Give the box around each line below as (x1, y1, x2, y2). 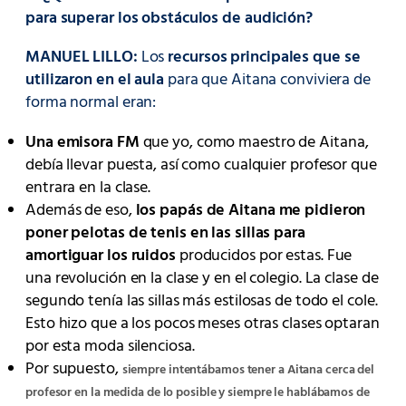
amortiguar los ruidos (25, 242, 176, 269)
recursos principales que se (168, 44, 361, 72)
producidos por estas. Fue (175, 242, 353, 269)
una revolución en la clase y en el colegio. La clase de (25, 265, 379, 292)
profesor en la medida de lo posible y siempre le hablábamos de (25, 382, 370, 403)
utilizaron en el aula (25, 67, 164, 94)
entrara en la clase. (25, 174, 151, 201)
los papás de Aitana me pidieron (135, 197, 366, 224)
